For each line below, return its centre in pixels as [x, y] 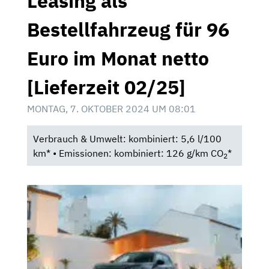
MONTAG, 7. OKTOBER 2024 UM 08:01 [111, 108]
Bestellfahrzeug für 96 [128, 29]
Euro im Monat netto [118, 58]
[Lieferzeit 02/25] [106, 87]
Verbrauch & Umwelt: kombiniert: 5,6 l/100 [127, 138]
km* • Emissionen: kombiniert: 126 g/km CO [128, 153]
